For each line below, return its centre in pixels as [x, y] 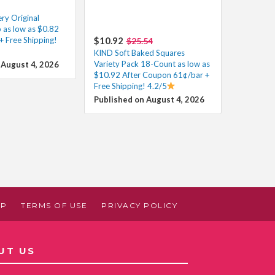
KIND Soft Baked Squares [139, 52]
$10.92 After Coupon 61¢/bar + [151, 75]
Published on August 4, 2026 [149, 99]
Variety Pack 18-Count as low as [152, 64]
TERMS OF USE [54, 205]
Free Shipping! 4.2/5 [130, 86]
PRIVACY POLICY [140, 205]
